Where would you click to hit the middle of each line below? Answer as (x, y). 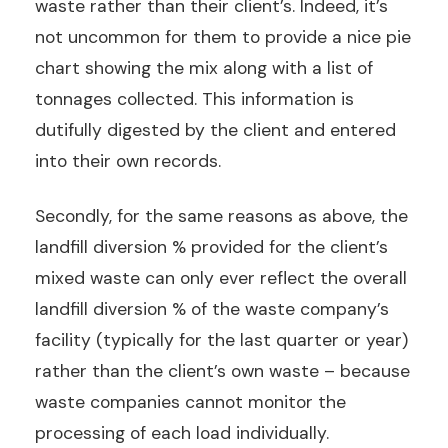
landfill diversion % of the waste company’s (212, 308)
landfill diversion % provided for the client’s (211, 246)
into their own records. (128, 160)
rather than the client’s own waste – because (222, 370)
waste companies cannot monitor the (190, 401)
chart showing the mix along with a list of (204, 67)
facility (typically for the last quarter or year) (221, 339)
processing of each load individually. (182, 432)
